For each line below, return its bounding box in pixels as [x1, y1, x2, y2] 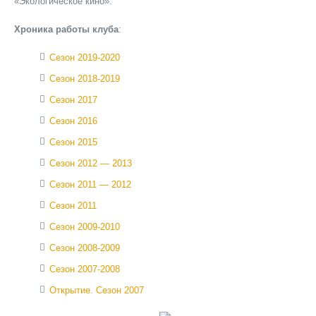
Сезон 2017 [49, 95, 97, 105]
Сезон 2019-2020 [49, 52, 120, 63]
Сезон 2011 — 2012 [49, 179, 131, 190]
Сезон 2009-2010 [49, 221, 120, 232]
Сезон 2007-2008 [49, 264, 120, 274]
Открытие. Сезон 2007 [49, 285, 144, 296]
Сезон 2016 [49, 116, 97, 126]
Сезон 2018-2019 [49, 73, 120, 84]
